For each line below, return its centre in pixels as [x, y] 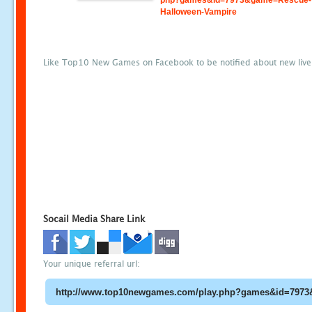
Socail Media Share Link [94, 219]
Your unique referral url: [92, 264]
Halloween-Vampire [199, 12]
